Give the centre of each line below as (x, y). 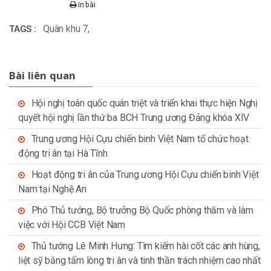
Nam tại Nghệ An (53, 189)
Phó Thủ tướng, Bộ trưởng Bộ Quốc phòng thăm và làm (142, 211)
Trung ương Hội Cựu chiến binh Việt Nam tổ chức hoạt (140, 139)
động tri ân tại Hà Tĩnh (63, 154)
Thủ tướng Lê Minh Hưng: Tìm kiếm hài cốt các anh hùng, (145, 246)
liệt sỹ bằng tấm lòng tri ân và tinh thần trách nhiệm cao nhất (139, 261)
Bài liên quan (43, 76)
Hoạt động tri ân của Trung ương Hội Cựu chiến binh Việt (145, 175)
